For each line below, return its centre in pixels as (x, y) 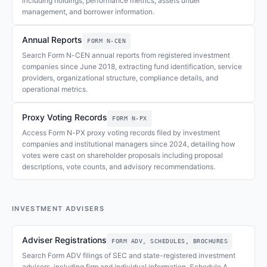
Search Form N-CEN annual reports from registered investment (126, 55)
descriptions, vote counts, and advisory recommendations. (119, 167)
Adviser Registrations (64, 240)
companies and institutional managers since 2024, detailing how (129, 144)
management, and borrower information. (88, 12)
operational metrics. (55, 89)
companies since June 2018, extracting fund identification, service (132, 66)
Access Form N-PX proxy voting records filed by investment (121, 133)
